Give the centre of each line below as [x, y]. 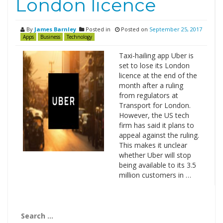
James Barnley [55, 29]
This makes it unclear [153, 145]
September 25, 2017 [176, 29]
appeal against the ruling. [159, 135]
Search [27, 210]
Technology [79, 37]
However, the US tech [154, 115]
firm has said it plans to [156, 125]
